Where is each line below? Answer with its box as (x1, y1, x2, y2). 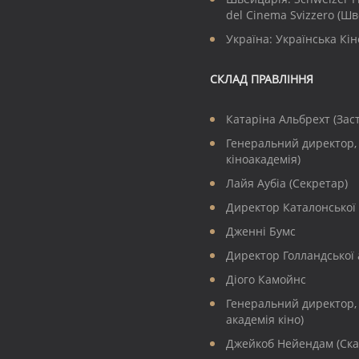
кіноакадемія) (226, 151, 301, 167)
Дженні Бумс (226, 224, 296, 240)
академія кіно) (226, 312, 304, 328)
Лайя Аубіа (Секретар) (226, 175, 348, 192)
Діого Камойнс (226, 272, 306, 288)
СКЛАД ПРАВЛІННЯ (210, 71, 313, 87)
